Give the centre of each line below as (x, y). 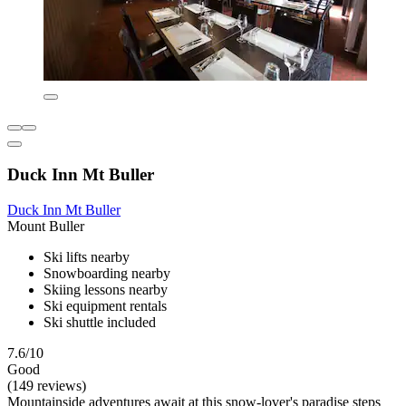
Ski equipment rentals (105, 305)
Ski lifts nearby (87, 256)
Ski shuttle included (100, 322)
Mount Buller (46, 226)
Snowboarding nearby (107, 273)
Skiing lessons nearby (106, 289)
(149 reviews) (47, 385)
